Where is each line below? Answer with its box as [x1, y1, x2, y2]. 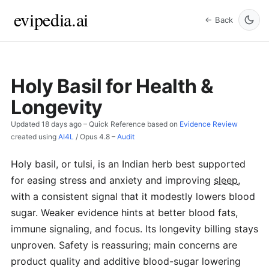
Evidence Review [180, 119, 238, 128]
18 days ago [41, 119, 82, 128]
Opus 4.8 [80, 131, 110, 141]
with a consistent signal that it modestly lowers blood [11, 190, 255, 202]
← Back [205, 14, 233, 25]
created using [11, 131, 58, 141]
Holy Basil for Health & [11, 74, 214, 98]
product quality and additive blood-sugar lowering [11, 255, 241, 267]
